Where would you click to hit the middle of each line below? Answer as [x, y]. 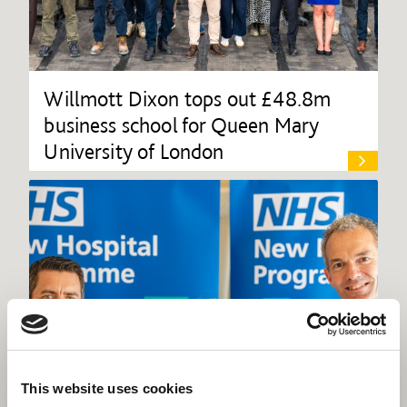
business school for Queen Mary [182, 124]
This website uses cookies [107, 388]
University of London [134, 151]
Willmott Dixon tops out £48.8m [188, 98]
